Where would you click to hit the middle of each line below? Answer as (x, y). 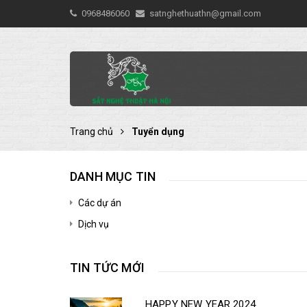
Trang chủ (91, 132)
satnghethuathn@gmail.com (205, 13)
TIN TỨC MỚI (107, 268)
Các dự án (100, 203)
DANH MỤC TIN (113, 176)
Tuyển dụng (158, 132)
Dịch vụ (94, 224)
